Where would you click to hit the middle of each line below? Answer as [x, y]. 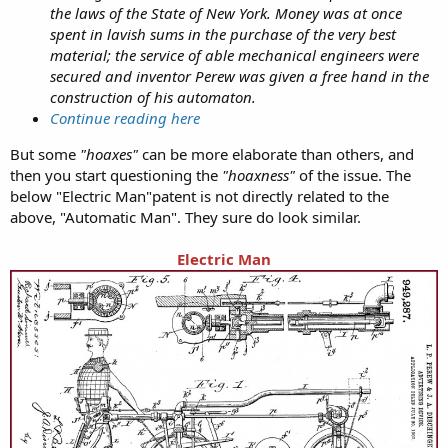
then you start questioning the [116, 174]
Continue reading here [125, 117]
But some [45, 153]
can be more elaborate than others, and [276, 153]
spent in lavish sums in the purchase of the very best [223, 33]
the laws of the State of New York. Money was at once [226, 12]
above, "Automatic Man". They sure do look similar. [185, 216]
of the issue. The [353, 174]
